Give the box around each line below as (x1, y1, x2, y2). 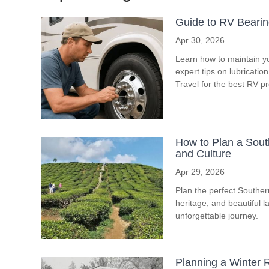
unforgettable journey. (175, 211, 258, 221)
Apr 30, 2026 (175, 35, 225, 46)
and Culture (175, 148, 231, 160)
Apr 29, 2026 (175, 167, 225, 177)
